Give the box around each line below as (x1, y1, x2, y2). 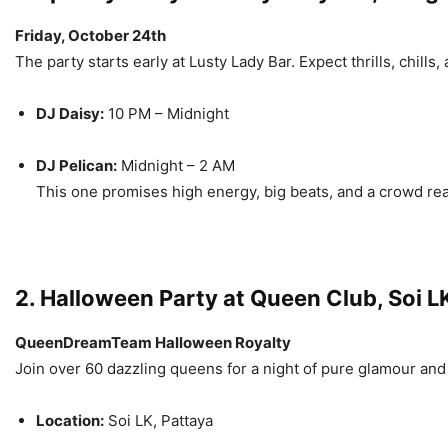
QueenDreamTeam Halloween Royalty (15, 333, 291, 352)
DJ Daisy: (36, 104, 104, 123)
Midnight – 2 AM (117, 156, 235, 175)
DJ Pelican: (36, 156, 117, 175)
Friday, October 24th (15, 26, 166, 45)
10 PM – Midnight (104, 104, 229, 123)
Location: (36, 411, 104, 430)
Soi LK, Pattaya (104, 411, 213, 430)
